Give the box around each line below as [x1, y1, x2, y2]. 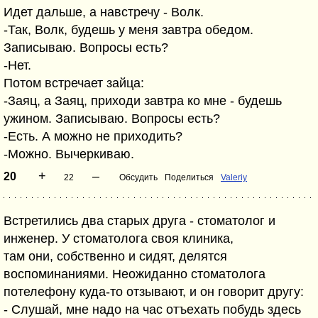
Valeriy [221, 172, 247, 182]
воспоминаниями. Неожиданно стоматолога [4, 267, 265, 281]
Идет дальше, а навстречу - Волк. [4, 5, 204, 19]
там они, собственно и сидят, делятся [4, 249, 227, 263]
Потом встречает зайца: [4, 76, 144, 90]
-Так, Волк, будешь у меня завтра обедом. [4, 23, 253, 37]
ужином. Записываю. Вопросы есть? [4, 111, 220, 126]
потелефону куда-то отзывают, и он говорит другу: [4, 285, 304, 299]
